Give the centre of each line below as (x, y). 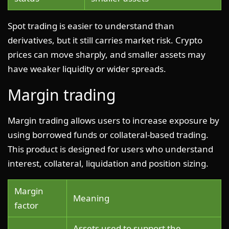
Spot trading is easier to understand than (91, 26)
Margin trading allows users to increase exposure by (113, 120)
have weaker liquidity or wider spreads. (87, 68)
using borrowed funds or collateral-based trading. (108, 134)
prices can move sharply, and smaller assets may (107, 54)
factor (26, 205)
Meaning (91, 198)
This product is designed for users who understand (110, 149)
